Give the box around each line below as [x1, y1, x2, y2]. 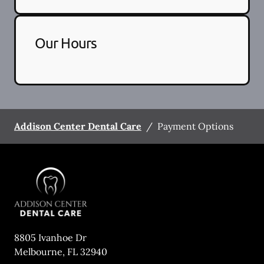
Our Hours [35, 34, 97, 51]
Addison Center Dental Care [14, 120, 141, 132]
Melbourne [14, 246, 62, 258]
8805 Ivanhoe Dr [14, 232, 87, 243]
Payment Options [157, 120, 233, 132]
